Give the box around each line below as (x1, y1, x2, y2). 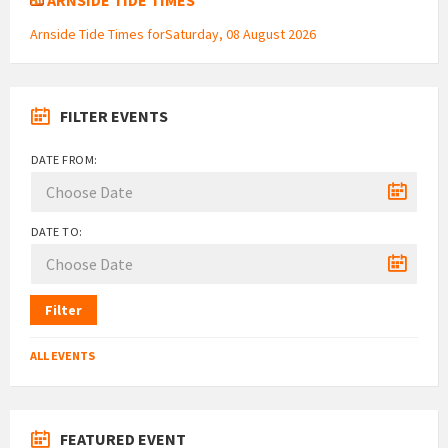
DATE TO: (31, 223, 83, 239)
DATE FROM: (31, 151, 98, 167)
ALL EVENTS (30, 347, 95, 363)
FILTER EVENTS (60, 105, 168, 126)
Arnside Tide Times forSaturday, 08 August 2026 (30, 24, 316, 43)
